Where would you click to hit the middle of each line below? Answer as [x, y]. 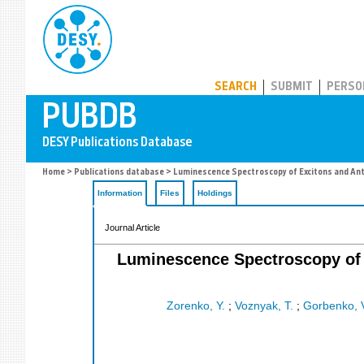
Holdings [215, 193]
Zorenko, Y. [196, 306]
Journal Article [132, 227]
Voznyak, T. [264, 306]
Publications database [119, 173]
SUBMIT [292, 87]
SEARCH [236, 87]
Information [120, 193]
